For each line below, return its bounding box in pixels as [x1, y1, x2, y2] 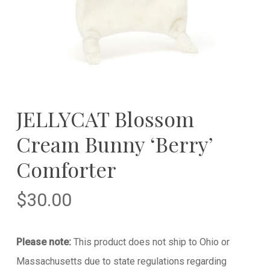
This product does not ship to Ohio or [71, 236, 230, 248]
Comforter [16, 155, 116, 183]
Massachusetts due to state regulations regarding [16, 255, 227, 267]
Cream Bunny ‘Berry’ [16, 130, 213, 158]
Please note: [16, 236, 71, 248]
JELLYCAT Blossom [16, 104, 194, 133]
